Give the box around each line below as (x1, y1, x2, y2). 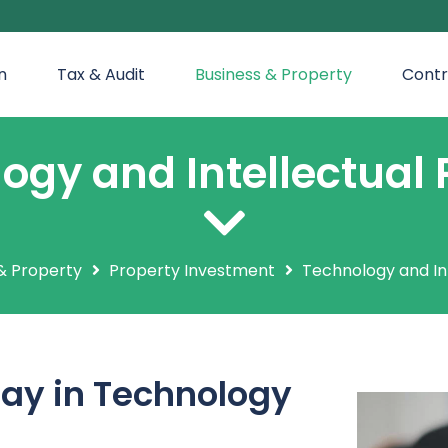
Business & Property (195, 63, 352, 86)
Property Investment (109, 259, 276, 282)
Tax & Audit (57, 63, 145, 86)
